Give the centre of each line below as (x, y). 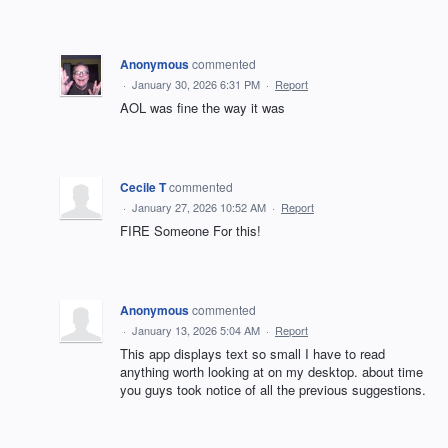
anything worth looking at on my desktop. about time (271, 371)
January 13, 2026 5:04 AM (196, 329)
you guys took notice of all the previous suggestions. (273, 389)
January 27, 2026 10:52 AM (199, 206)
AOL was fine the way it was (202, 107)
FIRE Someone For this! (190, 230)
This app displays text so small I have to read (252, 353)
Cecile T (143, 186)
